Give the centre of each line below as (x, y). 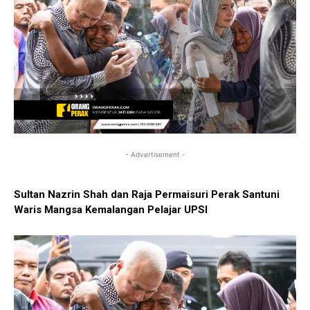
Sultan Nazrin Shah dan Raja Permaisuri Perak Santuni (147, 194)
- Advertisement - (155, 154)
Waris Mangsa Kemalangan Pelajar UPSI (111, 209)
